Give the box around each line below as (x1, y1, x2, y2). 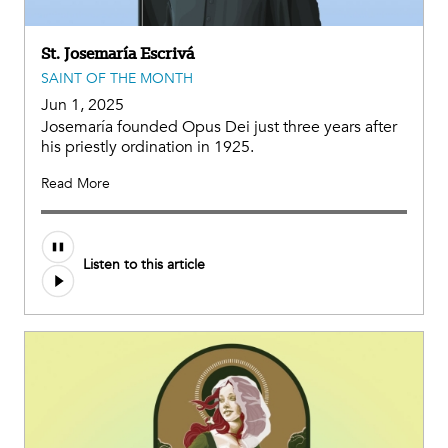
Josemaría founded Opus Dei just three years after (41, 116, 397, 139)
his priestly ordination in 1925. (41, 136, 254, 159)
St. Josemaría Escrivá (41, 42, 194, 65)
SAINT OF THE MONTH (41, 69, 193, 89)
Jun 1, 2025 (41, 94, 124, 117)
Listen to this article (83, 254, 205, 274)
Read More (41, 174, 110, 194)
